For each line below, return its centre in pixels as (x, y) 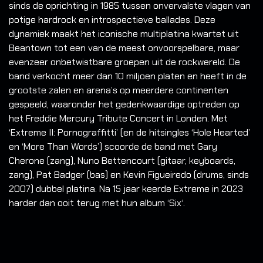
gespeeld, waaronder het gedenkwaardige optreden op (124, 104)
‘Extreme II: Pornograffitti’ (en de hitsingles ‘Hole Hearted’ (129, 133)
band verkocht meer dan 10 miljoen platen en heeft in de (128, 76)
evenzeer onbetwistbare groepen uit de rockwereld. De (124, 62)
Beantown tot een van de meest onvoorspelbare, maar (124, 48)
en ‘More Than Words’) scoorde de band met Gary (113, 147)
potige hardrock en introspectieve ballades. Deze (112, 20)
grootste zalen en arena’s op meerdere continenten (119, 90)
